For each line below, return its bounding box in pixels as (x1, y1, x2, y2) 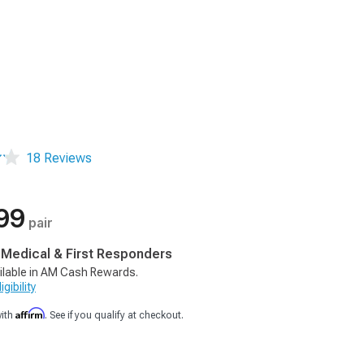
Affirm (15, 307, 45, 319)
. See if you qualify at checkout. (45, 310, 184, 321)
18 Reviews (26, 150, 92, 166)
